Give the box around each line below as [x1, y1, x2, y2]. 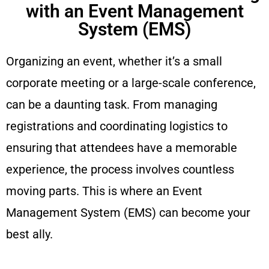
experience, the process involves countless [6, 162, 234, 177]
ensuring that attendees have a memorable [6, 141, 237, 156]
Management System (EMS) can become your [6, 205, 250, 220]
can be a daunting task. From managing [6, 97, 217, 112]
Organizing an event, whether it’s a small [6, 54, 222, 69]
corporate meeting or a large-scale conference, [6, 76, 256, 91]
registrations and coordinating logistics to [6, 119, 228, 134]
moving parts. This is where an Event [6, 184, 202, 199]
